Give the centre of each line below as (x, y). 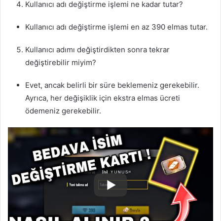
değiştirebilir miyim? (61, 62)
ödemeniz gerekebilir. (63, 110)
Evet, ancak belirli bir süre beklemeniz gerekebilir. (112, 85)
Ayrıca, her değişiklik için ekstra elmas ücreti (103, 98)
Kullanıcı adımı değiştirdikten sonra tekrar (97, 49)
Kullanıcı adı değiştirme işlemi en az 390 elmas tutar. (116, 27)
